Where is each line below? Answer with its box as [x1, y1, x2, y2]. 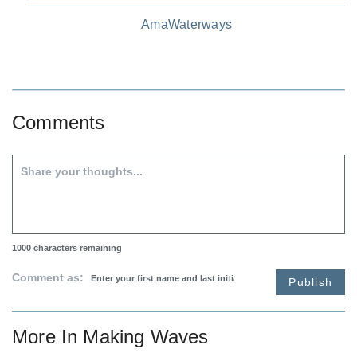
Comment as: [12, 270, 87, 284]
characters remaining [31, 242, 122, 253]
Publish [288, 275, 332, 288]
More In [12, 325, 84, 347]
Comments [12, 111, 105, 133]
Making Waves [83, 325, 209, 347]
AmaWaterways [141, 17, 232, 31]
